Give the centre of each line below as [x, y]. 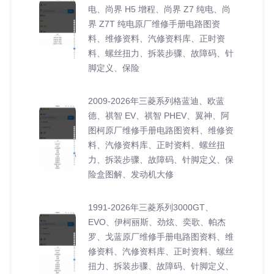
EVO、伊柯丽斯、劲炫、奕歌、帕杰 [157, 222]
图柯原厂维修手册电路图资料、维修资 [161, 130]
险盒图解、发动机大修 [131, 174]
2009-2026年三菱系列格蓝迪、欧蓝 [156, 101]
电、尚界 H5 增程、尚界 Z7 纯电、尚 [159, 9]
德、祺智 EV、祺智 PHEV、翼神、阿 [159, 115]
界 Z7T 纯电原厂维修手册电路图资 [154, 24]
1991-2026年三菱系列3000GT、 [151, 207]
